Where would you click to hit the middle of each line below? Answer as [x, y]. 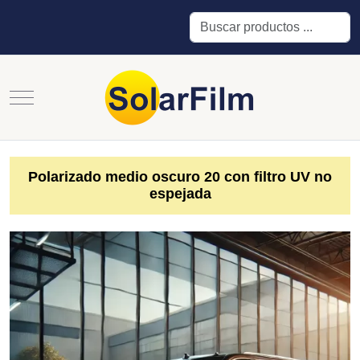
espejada [180, 194]
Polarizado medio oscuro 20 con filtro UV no [180, 177]
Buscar [209, 22]
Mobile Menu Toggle [79, 96]
